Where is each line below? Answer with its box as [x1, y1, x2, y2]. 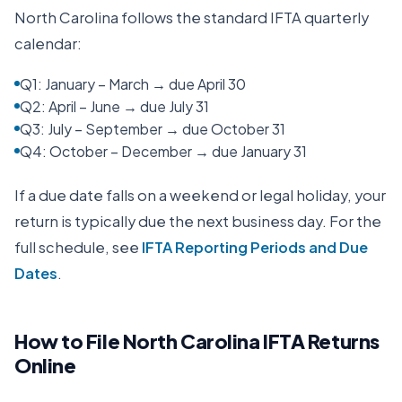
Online [14, 353, 76, 378]
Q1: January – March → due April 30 [20, 74, 246, 93]
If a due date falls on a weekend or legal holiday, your [14, 186, 386, 205]
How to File [14, 328, 123, 354]
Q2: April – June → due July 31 [20, 97, 209, 116]
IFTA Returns [259, 328, 380, 354]
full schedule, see [14, 238, 139, 257]
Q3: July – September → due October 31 [20, 119, 285, 138]
